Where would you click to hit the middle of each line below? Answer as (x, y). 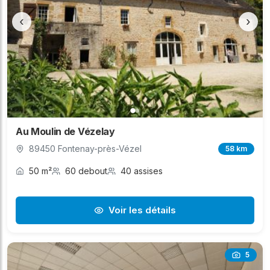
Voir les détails (142, 210)
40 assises (142, 171)
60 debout (86, 171)
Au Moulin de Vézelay (65, 132)
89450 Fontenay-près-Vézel (85, 149)
